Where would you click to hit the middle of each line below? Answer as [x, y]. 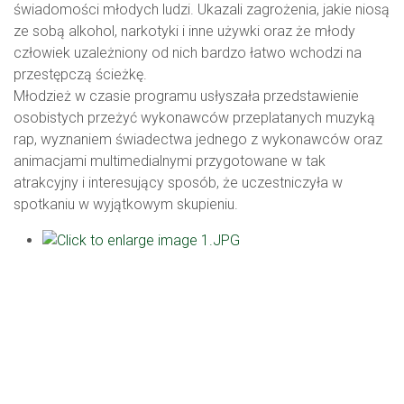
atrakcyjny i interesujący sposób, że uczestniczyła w [178, 183]
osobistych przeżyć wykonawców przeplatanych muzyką [194, 118]
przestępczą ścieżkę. [80, 75]
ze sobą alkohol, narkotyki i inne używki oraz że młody [184, 32]
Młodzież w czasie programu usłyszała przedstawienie [186, 96]
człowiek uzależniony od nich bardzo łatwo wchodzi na [188, 53]
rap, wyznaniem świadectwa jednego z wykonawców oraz [198, 140]
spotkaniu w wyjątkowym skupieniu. [126, 205]
